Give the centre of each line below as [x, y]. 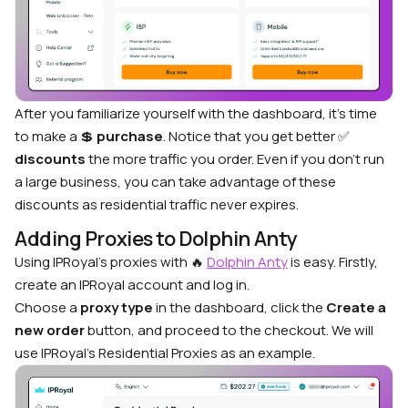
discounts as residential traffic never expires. [157, 205]
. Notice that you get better [250, 137]
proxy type [117, 308]
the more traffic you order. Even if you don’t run [235, 159]
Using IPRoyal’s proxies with [102, 262]
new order [50, 331]
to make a [47, 137]
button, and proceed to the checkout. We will [229, 331]
